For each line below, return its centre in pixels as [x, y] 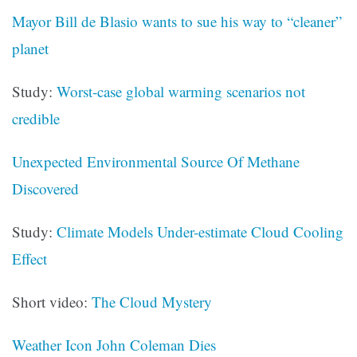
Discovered [45, 189]
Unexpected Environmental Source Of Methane [156, 162]
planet [30, 49]
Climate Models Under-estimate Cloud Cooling [200, 232]
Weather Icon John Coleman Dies [114, 345]
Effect [29, 259]
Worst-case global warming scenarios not [181, 92]
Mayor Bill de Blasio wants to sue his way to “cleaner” [177, 22]
